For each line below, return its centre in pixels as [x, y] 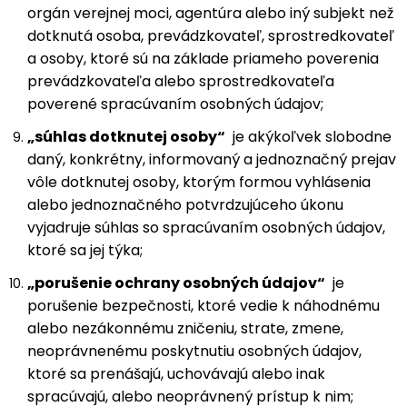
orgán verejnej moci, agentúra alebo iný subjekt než [210, 13]
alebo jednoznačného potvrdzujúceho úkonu [185, 205]
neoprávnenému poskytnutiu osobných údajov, [194, 351]
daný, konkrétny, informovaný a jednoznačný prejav [212, 159]
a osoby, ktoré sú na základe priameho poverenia [203, 59]
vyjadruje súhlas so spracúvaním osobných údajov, [206, 228]
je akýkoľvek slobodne [308, 137]
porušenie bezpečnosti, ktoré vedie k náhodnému [203, 306]
